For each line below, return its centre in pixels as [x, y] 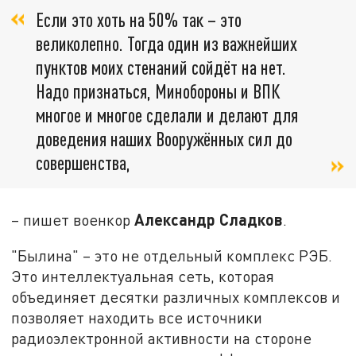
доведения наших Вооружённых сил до [164, 139]
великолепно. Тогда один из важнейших [166, 44]
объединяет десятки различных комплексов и [176, 297]
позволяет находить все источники [137, 318]
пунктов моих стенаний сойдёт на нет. [161, 68]
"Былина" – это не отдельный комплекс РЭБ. [172, 256]
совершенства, [83, 163]
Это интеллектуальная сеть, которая [143, 277]
